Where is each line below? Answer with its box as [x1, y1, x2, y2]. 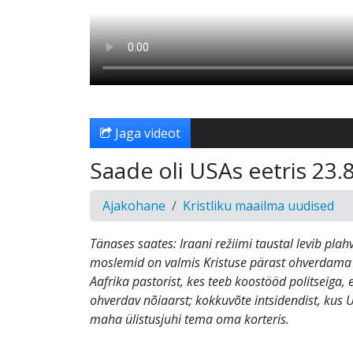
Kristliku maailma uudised [183, 197, 334, 214]
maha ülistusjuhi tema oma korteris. [90, 310, 289, 328]
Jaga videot [112, 124, 180, 142]
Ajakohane [102, 197, 165, 214]
